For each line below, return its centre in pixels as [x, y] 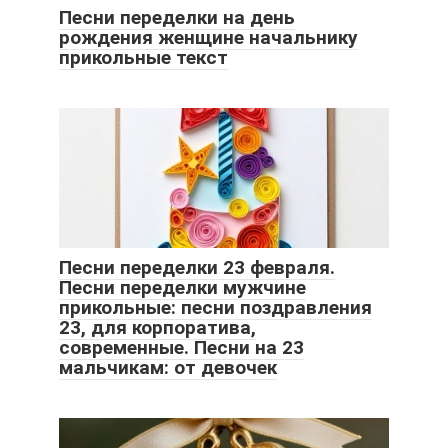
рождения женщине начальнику [208, 38]
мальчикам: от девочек [168, 368]
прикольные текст [143, 58]
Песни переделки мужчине [182, 288]
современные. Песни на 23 [181, 348]
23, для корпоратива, [157, 328]
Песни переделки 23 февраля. [197, 268]
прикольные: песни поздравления [215, 308]
